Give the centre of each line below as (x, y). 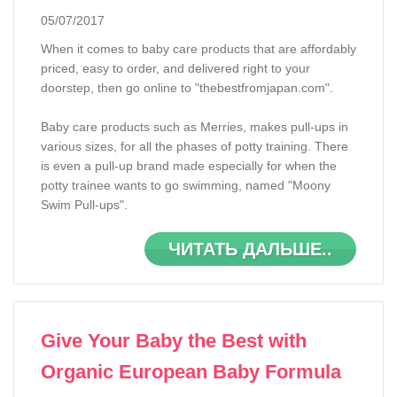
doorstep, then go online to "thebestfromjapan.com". (189, 88)
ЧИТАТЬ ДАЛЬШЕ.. (250, 249)
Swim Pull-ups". (86, 205)
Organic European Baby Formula (191, 372)
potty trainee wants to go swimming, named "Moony (186, 185)
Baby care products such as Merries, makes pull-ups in (195, 127)
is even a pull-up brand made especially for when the (189, 166)
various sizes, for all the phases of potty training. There (195, 146)
